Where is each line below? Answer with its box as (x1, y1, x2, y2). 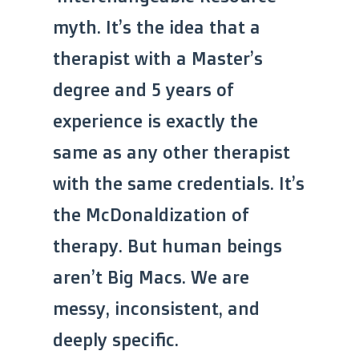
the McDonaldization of (53, 203, 248, 225)
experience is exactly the (53, 109, 258, 131)
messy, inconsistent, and (53, 296, 260, 319)
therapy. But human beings (53, 234, 282, 256)
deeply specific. (53, 328, 179, 350)
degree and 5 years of (53, 78, 233, 100)
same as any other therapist (53, 140, 290, 163)
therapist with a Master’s (53, 46, 263, 69)
